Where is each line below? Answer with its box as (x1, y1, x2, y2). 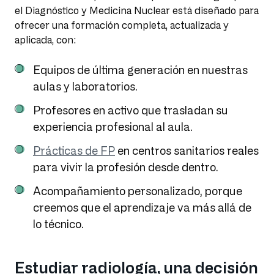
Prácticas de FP (33, 144, 115, 157)
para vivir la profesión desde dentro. (33, 161, 218, 174)
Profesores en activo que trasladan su (33, 104, 228, 117)
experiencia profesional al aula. (33, 120, 193, 133)
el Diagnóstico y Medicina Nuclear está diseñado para (15, 5, 259, 17)
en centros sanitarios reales (115, 144, 259, 157)
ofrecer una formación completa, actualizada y (15, 20, 229, 31)
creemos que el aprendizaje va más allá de (33, 201, 251, 214)
